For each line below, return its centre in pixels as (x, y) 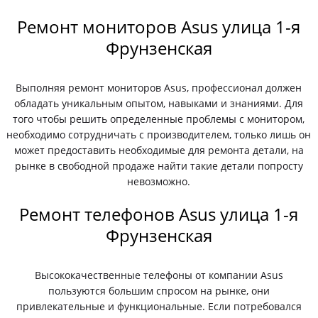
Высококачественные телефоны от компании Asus (159, 275)
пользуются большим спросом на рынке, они (159, 291)
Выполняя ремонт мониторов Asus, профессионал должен (159, 88)
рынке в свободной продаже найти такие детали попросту (159, 166)
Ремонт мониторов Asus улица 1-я (159, 27)
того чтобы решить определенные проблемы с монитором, (159, 119)
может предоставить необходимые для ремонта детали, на (159, 150)
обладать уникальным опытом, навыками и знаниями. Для (159, 103)
